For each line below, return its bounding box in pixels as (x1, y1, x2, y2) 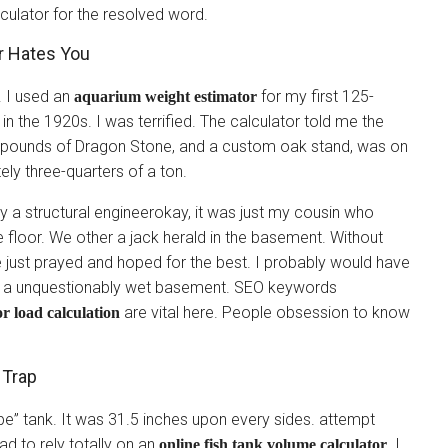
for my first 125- (257, 87, 374, 106)
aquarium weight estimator (74, 88, 257, 105)
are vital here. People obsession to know (120, 303, 410, 322)
